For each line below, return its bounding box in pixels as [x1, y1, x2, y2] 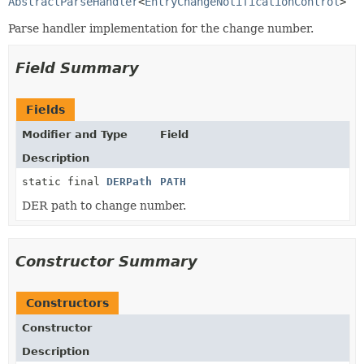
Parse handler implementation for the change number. [8, 22, 314, 35]
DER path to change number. [22, 199, 186, 212]
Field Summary [15, 59, 139, 76]
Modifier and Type [22, 128, 128, 141]
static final [22, 175, 106, 188]
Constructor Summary [15, 253, 197, 270]
